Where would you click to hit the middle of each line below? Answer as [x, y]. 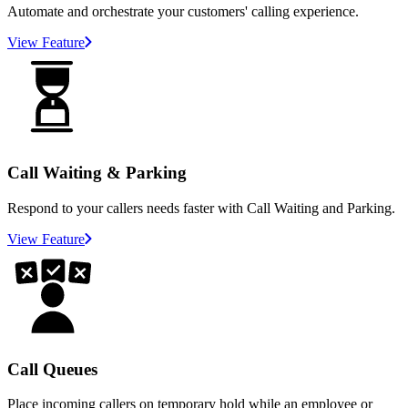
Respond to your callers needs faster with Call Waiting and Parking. [201, 208]
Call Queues [52, 369]
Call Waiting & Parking [97, 173]
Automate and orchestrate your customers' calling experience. [183, 12]
